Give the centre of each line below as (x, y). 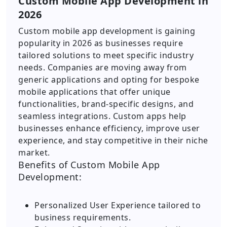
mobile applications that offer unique (94, 92)
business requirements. (83, 217)
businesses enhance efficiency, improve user (109, 128)
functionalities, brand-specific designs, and (106, 104)
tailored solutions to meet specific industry (106, 55)
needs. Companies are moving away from (103, 67)
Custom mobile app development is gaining (107, 31)
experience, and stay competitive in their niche (113, 140)
